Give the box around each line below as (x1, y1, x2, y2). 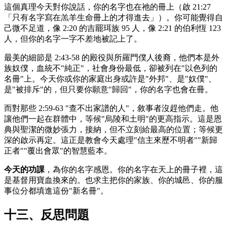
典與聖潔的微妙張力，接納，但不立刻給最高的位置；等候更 (4, 125, 223, 134)
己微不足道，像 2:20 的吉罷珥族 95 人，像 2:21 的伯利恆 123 (4, 24, 221, 33)
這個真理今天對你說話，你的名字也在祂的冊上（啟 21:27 (4, 3, 211, 12)
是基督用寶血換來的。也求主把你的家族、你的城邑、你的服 (4, 176, 223, 185)
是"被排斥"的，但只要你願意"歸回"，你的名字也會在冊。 (4, 85, 213, 94)
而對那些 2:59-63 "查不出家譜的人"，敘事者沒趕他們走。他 (4, 104, 218, 113)
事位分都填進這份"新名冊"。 (4, 186, 108, 196)
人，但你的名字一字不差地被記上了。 (4, 34, 142, 44)
